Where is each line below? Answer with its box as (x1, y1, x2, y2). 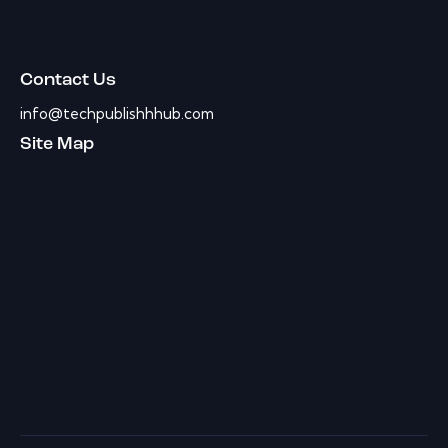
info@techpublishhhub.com (20, 103, 214, 123)
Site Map (20, 134, 94, 154)
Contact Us (20, 70, 116, 90)
